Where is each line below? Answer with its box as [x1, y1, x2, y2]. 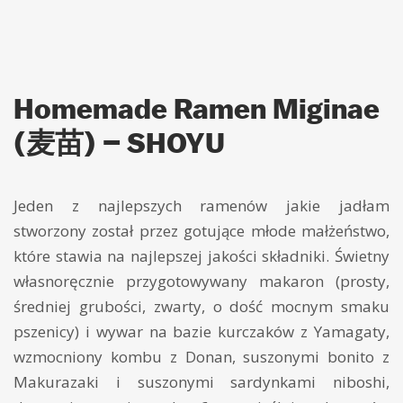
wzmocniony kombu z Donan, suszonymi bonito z [13, 346, 390, 368]
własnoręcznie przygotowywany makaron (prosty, [13, 271, 390, 292]
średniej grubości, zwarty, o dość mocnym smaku [13, 296, 390, 318]
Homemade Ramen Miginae [13, 91, 380, 126]
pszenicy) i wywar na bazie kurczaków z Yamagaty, [13, 321, 390, 343]
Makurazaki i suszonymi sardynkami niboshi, [13, 372, 390, 393]
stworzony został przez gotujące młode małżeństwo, [13, 220, 390, 242]
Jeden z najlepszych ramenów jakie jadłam [13, 195, 390, 217]
